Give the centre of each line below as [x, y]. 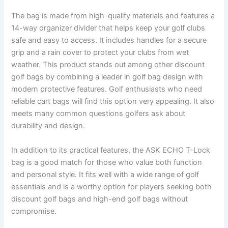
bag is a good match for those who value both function [107, 162]
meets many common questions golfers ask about [98, 114]
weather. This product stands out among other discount [108, 65]
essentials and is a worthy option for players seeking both [112, 187]
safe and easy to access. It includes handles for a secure [109, 40]
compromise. [34, 211]
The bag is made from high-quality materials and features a [113, 16]
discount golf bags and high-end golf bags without [100, 199]
